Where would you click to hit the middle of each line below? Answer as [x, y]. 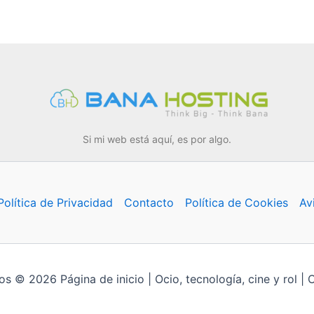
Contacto [149, 203]
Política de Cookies [236, 203]
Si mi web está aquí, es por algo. [157, 139]
